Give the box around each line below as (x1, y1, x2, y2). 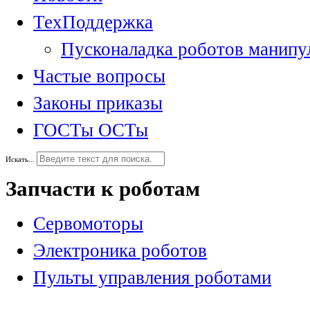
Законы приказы (33, 92, 163, 113)
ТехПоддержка (33, 11, 153, 33)
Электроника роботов (33, 240, 207, 262)
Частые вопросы (33, 65, 165, 86)
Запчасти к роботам (6, 176, 200, 201)
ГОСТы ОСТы (33, 119, 148, 140)
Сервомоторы (33, 213, 143, 235)
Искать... (6, 154, 35, 163)
